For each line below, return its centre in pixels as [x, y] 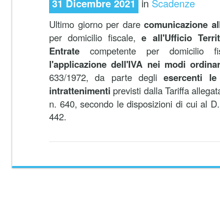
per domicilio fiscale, [96, 37]
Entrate [64, 51]
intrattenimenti [80, 91]
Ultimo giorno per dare [97, 24]
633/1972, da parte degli [107, 77]
